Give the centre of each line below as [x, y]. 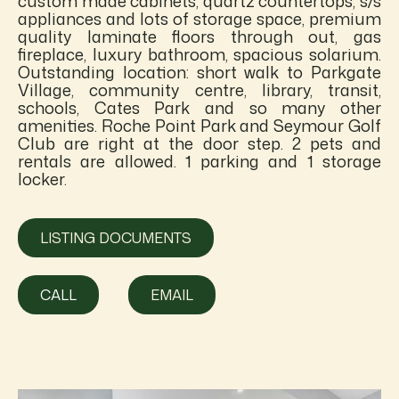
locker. [42, 179]
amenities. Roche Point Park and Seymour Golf [199, 125]
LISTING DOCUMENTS [116, 237]
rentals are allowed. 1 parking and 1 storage [199, 161]
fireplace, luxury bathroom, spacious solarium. [199, 54]
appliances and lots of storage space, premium [199, 18]
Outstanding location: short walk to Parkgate [199, 72]
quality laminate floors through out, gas [199, 36]
